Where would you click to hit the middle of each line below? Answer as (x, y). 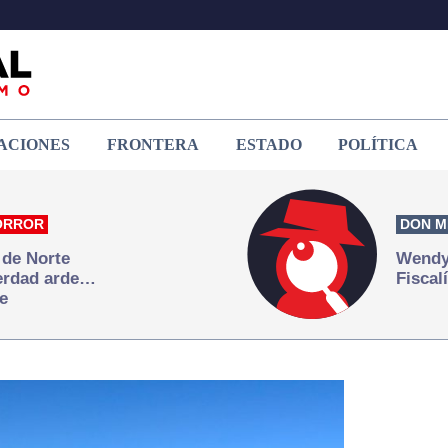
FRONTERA (152, 144)
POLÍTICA (378, 144)
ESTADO (268, 144)
